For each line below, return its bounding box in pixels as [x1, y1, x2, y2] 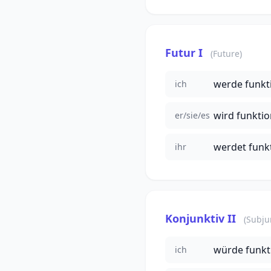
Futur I [165, 45, 203, 60]
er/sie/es [175, 109, 210, 121]
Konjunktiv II [165, 211, 236, 226]
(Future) [211, 47, 242, 59]
